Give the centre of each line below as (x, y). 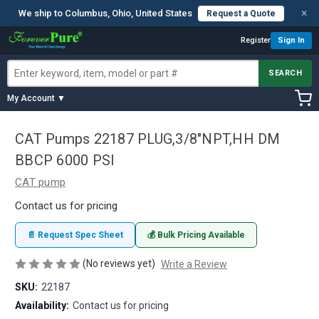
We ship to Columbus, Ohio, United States (105, 13)
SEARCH (285, 73)
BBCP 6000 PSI (65, 161)
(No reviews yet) (119, 263)
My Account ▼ (36, 98)
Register (256, 40)
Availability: (42, 305)
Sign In (291, 40)
